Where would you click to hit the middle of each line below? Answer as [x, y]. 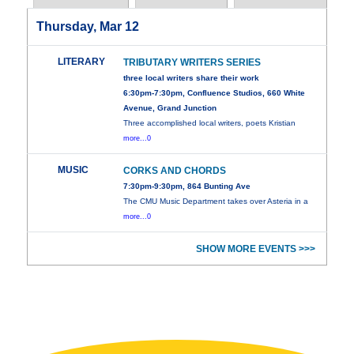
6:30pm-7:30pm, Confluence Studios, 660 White [215, 93]
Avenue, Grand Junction [170, 108]
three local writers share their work [192, 78]
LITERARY [82, 62]
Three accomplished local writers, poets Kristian [210, 123]
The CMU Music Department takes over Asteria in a [216, 201]
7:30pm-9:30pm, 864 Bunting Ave [187, 186]
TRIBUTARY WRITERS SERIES [192, 63]
